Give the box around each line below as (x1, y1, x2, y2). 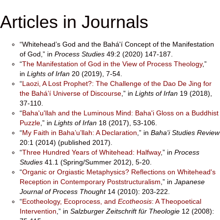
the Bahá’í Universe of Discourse (20, 89, 121, 97)
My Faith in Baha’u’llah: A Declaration (22, 129, 137, 137)
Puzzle (20, 119, 40, 127)
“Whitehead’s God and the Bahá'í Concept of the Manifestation (20, 40, 214, 48)
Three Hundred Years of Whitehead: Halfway (22, 148, 161, 156)
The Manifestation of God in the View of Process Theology (22, 60, 202, 68)
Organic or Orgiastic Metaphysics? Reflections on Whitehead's (22, 168, 216, 176)
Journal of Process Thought (20, 188, 106, 195)
